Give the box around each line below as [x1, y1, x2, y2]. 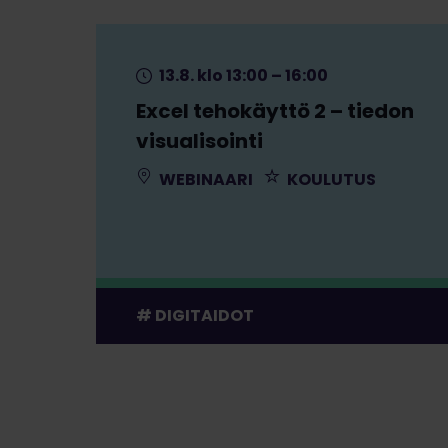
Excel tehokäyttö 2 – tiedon [136, 96, 414, 125]
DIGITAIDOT [155, 303, 254, 327]
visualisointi [136, 126, 263, 155]
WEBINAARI [156, 167, 253, 191]
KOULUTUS [284, 167, 376, 191]
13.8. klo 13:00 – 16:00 [156, 63, 328, 87]
